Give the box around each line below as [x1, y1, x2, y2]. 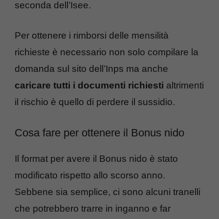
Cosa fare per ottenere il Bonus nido [15, 126, 184, 139]
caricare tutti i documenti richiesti [15, 80, 164, 91]
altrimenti [164, 80, 204, 91]
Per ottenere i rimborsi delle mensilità [15, 30, 169, 41]
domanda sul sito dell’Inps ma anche [15, 64, 168, 74]
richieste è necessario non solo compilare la [15, 47, 198, 58]
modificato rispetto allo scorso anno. [15, 170, 165, 180]
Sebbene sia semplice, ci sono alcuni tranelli [15, 186, 200, 197]
